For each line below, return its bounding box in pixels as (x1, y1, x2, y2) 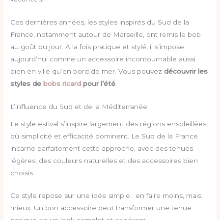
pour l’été (81, 80, 116, 88)
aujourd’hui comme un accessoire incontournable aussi (10, 55, 196, 63)
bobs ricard (43, 80, 82, 88)
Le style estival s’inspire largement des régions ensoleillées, (10, 119, 208, 128)
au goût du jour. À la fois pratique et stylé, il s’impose (10, 43, 185, 51)
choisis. (10, 168, 35, 177)
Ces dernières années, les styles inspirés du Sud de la (10, 18, 190, 27)
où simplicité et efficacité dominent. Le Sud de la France (10, 132, 198, 140)
